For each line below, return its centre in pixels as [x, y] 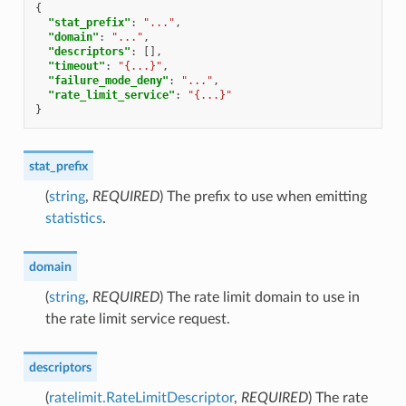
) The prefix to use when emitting [263, 196]
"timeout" [76, 66]
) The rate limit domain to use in [259, 297]
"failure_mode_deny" [108, 80]
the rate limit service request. [137, 319]
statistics [73, 218]
